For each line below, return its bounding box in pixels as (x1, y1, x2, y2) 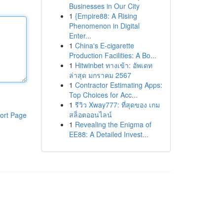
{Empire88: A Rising (74, 11, 137, 21)
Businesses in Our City (69, 1, 140, 11)
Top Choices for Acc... (69, 90, 138, 100)
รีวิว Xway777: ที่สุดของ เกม (74, 100, 160, 110)
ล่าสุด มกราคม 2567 (69, 70, 131, 80)
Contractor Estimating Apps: (74, 80, 162, 90)
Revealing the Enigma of (74, 119, 151, 129)
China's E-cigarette (74, 40, 134, 50)
